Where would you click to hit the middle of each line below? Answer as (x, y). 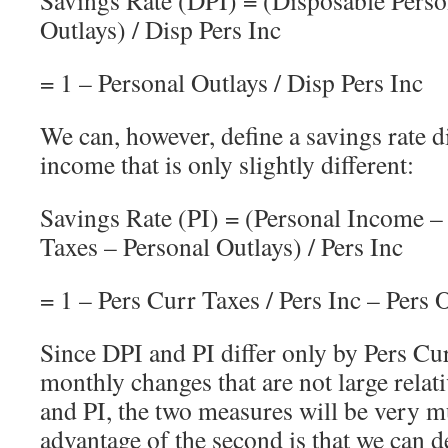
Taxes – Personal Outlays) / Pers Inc (221, 245)
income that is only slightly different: (227, 163)
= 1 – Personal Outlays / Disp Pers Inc (231, 81)
